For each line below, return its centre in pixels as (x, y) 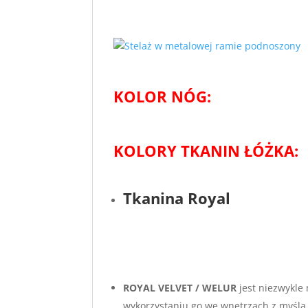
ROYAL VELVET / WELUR (180, 288)
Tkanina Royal (177, 198)
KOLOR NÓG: (163, 96)
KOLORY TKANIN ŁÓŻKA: (206, 151)
